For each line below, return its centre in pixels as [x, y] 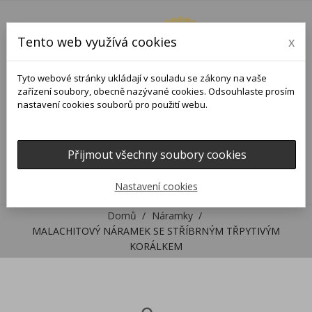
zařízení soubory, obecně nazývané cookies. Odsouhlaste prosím [156, 91]
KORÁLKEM [156, 247]
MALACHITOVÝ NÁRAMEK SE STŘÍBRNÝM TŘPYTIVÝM [156, 231]
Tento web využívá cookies [97, 42]
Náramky [172, 216]
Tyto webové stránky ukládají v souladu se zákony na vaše [142, 78]
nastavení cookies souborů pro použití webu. [112, 104]
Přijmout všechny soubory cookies [157, 155]
